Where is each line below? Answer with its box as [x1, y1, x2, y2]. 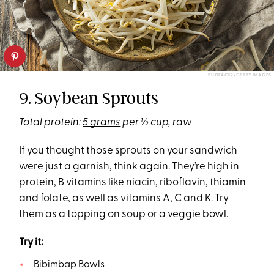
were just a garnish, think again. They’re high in [19, 161, 240, 172]
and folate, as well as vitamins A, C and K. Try [19, 193, 229, 204]
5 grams [83, 117, 121, 128]
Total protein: [19, 117, 83, 128]
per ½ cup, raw [120, 117, 193, 128]
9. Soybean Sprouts [19, 88, 159, 109]
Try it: [19, 237, 44, 248]
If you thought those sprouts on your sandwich [19, 146, 238, 157]
